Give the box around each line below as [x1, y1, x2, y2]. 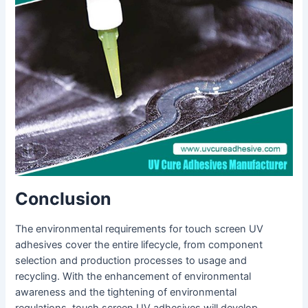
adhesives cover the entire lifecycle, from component [15, 239, 263, 252]
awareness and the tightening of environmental [15, 286, 237, 299]
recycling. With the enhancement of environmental [15, 270, 252, 283]
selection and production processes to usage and [15, 254, 247, 267]
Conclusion [15, 188, 112, 209]
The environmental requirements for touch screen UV [15, 223, 264, 236]
